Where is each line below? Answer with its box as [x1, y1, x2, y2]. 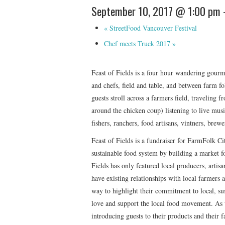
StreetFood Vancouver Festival [107, 23, 197, 33]
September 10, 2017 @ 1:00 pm [91, 2, 220, 19]
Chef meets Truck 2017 [104, 38, 172, 48]
